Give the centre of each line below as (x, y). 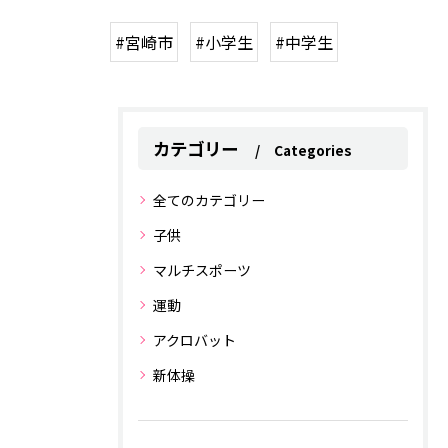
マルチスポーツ (202, 270)
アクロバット (194, 340)
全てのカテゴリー (209, 200)
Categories (313, 150)
